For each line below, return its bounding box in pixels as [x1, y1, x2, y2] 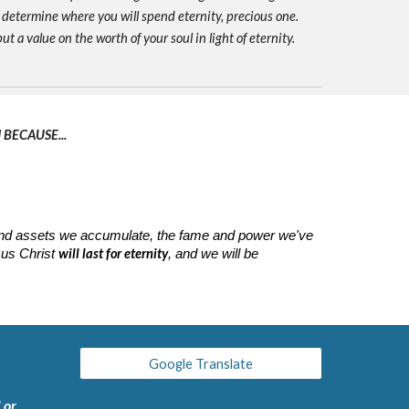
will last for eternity [58, 246, 168, 261]
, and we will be [167, 246, 258, 261]
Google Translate [148, 355, 253, 372]
